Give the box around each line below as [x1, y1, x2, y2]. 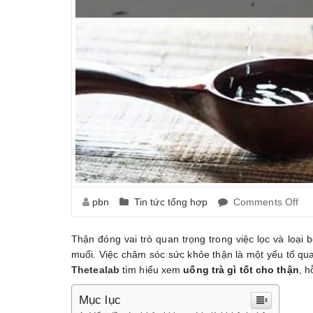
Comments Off [233, 196, 299, 208]
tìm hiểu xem [119, 264, 184, 275]
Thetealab [71, 264, 119, 275]
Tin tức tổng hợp [133, 196, 208, 208]
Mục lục [79, 293, 121, 307]
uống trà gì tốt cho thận [183, 264, 299, 275]
